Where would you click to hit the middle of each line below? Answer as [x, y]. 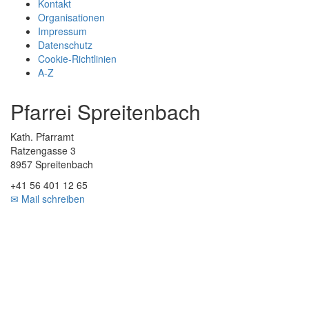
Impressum [62, 31]
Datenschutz [65, 45]
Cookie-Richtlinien [77, 59]
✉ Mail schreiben [48, 199]
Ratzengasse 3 [43, 150]
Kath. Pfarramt [42, 137]
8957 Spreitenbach [52, 164]
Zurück [25, 220]
